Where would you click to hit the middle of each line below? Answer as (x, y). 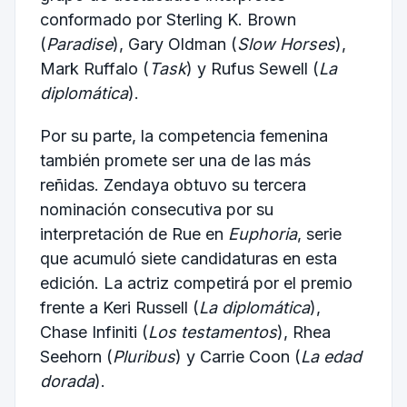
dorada (67, 382)
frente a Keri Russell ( (119, 308)
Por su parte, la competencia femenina (184, 136)
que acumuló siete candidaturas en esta (188, 259)
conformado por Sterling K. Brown (168, 19)
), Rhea (303, 333)
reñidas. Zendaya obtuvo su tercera (173, 185)
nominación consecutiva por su (156, 210)
